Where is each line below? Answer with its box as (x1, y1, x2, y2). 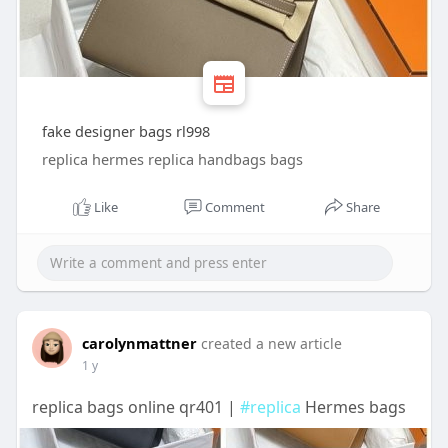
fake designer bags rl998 (41, 121, 210, 142)
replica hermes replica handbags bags (41, 149, 303, 170)
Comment (204, 198, 265, 217)
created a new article (200, 334, 342, 354)
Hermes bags (300, 396, 406, 419)
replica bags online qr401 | (31, 396, 240, 419)
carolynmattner (81, 333, 197, 354)
